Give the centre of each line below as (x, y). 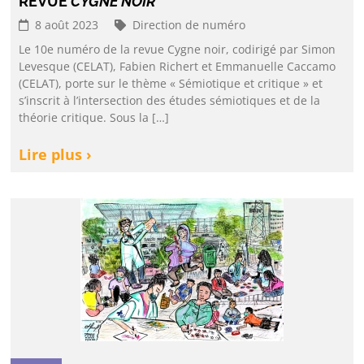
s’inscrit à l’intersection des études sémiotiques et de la (170, 100)
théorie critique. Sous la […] (94, 117)
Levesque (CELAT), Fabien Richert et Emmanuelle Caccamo (178, 66)
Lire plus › (56, 154)
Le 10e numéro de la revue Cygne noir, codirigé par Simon (178, 49)
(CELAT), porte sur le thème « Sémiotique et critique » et (171, 83)
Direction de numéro (189, 25)
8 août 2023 (65, 25)
